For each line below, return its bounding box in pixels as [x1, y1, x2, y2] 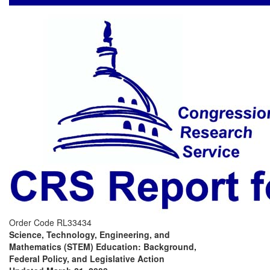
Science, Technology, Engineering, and [9, 228, 170, 240]
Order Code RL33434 [9, 216, 92, 228]
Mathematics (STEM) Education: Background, [9, 240, 196, 253]
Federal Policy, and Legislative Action [9, 253, 165, 265]
